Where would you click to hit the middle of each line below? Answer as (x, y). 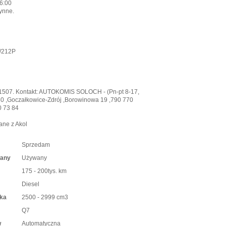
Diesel (30, 184)
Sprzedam (36, 145)
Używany (34, 158)
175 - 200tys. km (44, 171)
